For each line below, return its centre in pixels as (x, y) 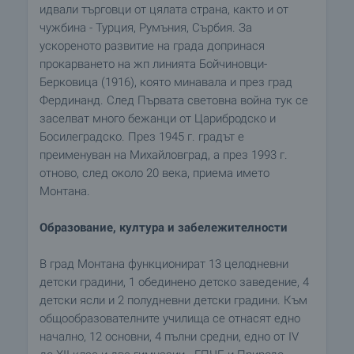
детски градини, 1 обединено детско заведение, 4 (174, 282)
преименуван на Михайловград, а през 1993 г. (164, 155)
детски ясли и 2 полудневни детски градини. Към (173, 300)
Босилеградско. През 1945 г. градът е (142, 137)
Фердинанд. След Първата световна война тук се (174, 100)
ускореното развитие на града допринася (152, 46)
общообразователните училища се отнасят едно (170, 318)
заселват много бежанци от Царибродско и (158, 119)
